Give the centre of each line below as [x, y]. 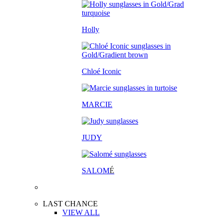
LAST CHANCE [70, 204]
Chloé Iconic [101, 71]
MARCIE [97, 104]
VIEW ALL [81, 212]
